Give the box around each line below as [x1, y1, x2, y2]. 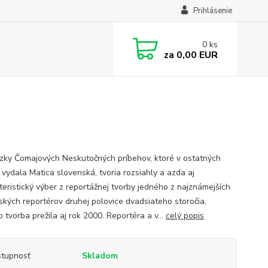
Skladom [81, 250, 118, 261]
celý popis [165, 210, 204, 221]
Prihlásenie [193, 5, 232, 16]
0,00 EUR [173, 48, 218, 62]
